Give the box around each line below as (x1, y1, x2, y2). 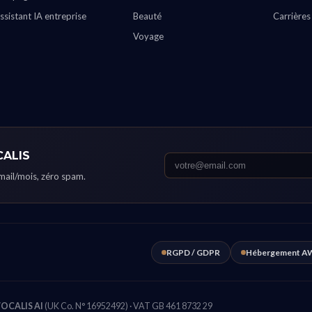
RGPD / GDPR (166, 247, 220, 258)
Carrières (272, 10, 311, 22)
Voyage (133, 31, 164, 42)
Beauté (133, 10, 162, 22)
